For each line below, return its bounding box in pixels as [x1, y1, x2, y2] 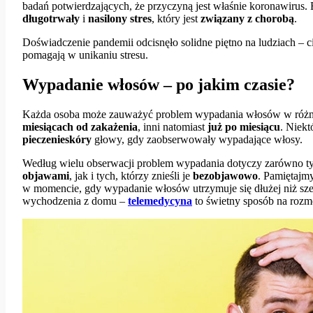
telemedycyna [128, 194, 192, 207]
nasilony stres [88, 12, 152, 24]
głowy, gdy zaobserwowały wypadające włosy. [92, 133, 303, 145]
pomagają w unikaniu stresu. [22, 48, 148, 61]
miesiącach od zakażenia [22, 120, 138, 133]
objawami [22, 169, 69, 182]
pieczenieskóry [22, 133, 92, 145]
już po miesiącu [208, 120, 280, 133]
